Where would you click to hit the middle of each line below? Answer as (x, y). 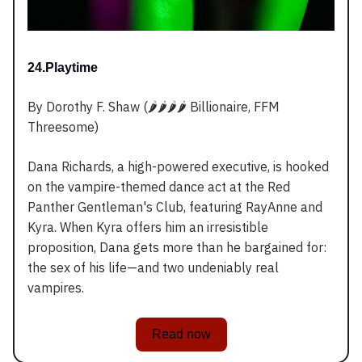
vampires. (56, 288)
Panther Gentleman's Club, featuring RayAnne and (175, 207)
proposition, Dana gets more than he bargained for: (177, 248)
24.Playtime (63, 68)
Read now (181, 335)
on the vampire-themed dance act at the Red (159, 187)
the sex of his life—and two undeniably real (153, 268)
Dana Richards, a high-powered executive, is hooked (178, 167)
